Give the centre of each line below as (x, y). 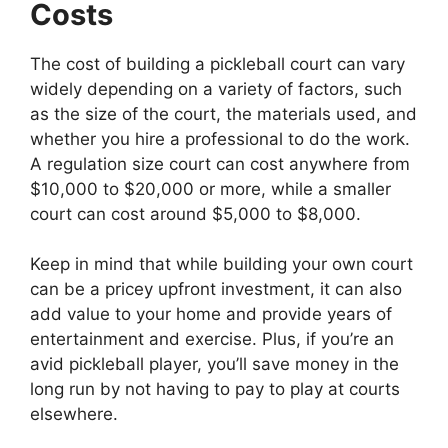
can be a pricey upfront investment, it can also (216, 289)
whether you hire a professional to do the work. (220, 138)
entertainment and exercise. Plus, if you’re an (212, 339)
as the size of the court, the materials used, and (223, 113)
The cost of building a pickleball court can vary (217, 63)
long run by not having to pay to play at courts (215, 389)
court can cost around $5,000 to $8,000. (195, 213)
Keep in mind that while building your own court (221, 264)
